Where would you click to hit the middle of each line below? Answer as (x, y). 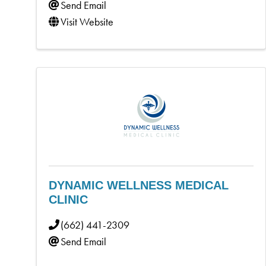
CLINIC (68, 199)
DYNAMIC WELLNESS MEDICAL (139, 185)
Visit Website (87, 21)
